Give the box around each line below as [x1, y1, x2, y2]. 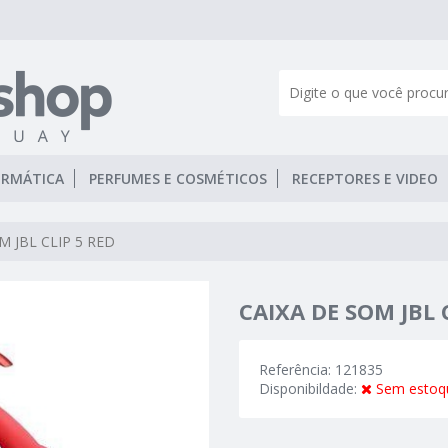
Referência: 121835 [259, 360, 383, 380]
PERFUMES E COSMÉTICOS [89, 169, 267, 188]
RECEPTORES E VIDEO [292, 169, 438, 188]
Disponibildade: [259, 379, 361, 399]
